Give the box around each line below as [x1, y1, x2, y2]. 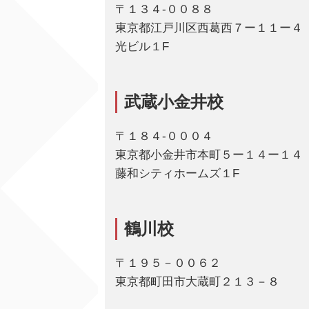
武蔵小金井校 [124, 92, 223, 111]
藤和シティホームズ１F [115, 167, 239, 180]
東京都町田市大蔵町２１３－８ [115, 275, 279, 288]
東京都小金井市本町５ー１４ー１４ [115, 148, 303, 161]
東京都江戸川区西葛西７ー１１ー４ [115, 21, 303, 34]
